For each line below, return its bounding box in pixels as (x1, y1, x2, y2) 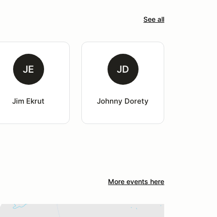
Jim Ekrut (12, 96, 45, 106)
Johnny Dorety (97, 96, 149, 106)
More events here (108, 177, 165, 186)
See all (143, 15, 165, 23)
